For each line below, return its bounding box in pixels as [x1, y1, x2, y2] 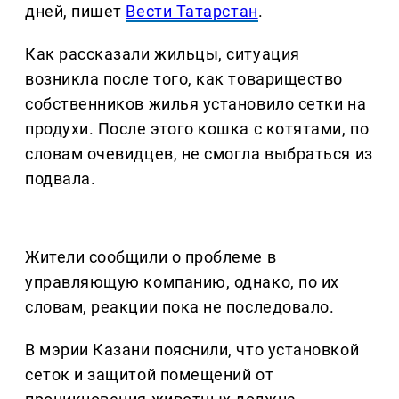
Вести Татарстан [126, 2, 258, 21]
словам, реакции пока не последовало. [25, 297, 335, 317]
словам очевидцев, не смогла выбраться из [25, 144, 373, 164]
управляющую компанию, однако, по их [25, 273, 339, 292]
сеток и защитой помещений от [25, 365, 274, 385]
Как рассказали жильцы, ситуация [25, 45, 300, 64]
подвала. [25, 169, 96, 189]
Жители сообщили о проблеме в [25, 248, 277, 267]
